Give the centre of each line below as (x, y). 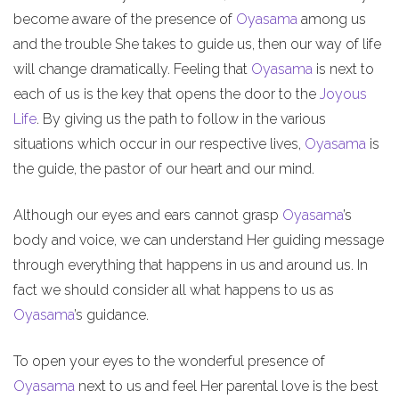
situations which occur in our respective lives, (159, 143)
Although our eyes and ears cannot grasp (148, 215)
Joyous (343, 94)
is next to (343, 69)
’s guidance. (111, 314)
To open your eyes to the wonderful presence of (169, 361)
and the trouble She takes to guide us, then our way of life (197, 44)
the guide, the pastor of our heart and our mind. (164, 168)
